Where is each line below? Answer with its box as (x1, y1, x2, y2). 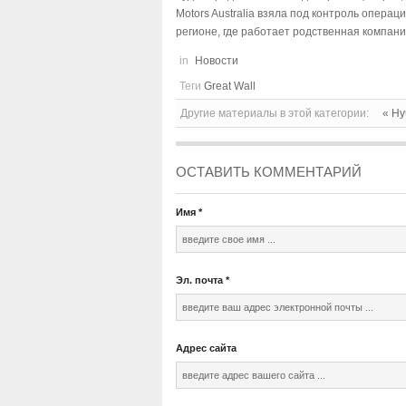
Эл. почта (176, 274, 223, 285)
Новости (195, 53, 238, 67)
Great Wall (204, 79, 256, 92)
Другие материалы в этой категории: (180, 106, 369, 120)
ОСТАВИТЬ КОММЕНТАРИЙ (176, 163, 362, 179)
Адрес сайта (176, 342, 237, 353)
